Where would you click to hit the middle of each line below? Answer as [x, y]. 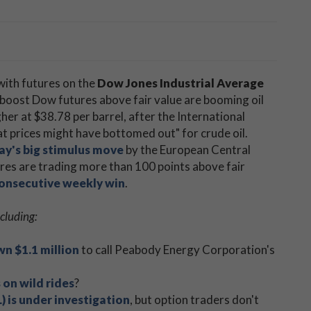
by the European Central [187, 150]
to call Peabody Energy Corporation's [177, 250]
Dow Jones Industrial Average [180, 83]
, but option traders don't [194, 300]
